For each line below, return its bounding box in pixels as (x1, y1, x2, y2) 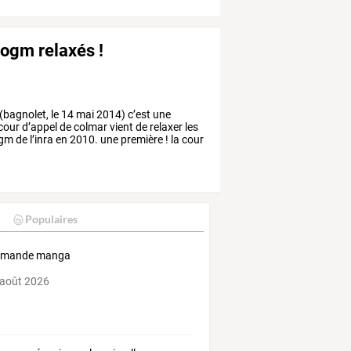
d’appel (20, 120, 58, 133)
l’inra (27, 132, 54, 146)
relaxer (147, 120, 183, 133)
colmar (71, 120, 108, 133)
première (118, 132, 164, 146)
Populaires (24, 212, 78, 226)
